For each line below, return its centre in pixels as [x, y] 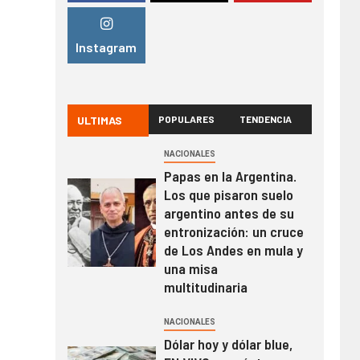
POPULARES [187, 119]
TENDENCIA [266, 119]
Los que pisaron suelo [228, 194]
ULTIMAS [99, 120]
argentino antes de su [229, 213]
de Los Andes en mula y [233, 250]
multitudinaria [205, 286]
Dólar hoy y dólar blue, [228, 344]
